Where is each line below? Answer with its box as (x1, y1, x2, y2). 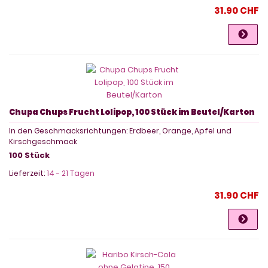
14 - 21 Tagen (47, 167, 95, 178)
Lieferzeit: (9, 167, 47, 178)
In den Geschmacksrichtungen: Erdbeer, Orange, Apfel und (9, 125, 232, 136)
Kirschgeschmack (9, 136, 77, 147)
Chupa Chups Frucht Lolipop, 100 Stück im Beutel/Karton (9, 106, 255, 118)
